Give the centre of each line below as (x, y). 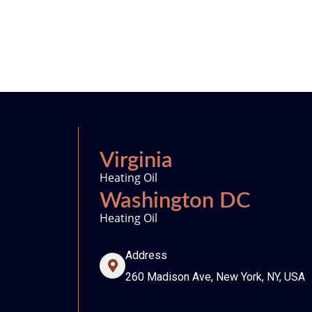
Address (146, 255)
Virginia (136, 160)
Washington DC (175, 201)
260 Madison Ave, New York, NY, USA (215, 276)
